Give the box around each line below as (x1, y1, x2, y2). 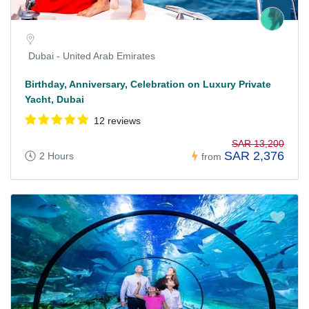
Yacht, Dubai (25, 94, 84, 106)
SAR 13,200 (232, 138, 284, 150)
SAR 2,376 (224, 149, 284, 163)
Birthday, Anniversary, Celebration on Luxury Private (25, 79, 271, 90)
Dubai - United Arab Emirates (28, 50, 155, 62)
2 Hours (39, 150, 74, 162)
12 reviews (94, 115, 141, 127)
